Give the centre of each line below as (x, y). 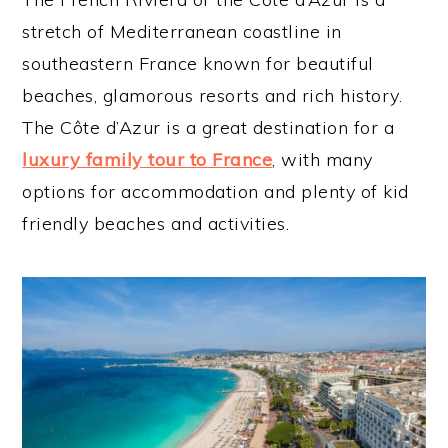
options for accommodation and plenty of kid (215, 191)
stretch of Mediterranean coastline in (182, 31)
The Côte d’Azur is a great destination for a (208, 127)
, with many (322, 159)
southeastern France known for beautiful (198, 63)
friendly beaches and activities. (156, 223)
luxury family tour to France (147, 159)
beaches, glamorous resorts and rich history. (212, 95)
